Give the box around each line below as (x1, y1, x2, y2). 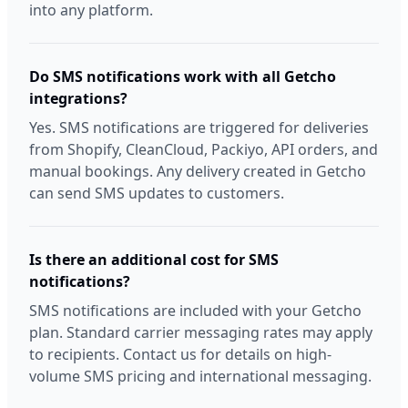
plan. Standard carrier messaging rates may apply (29, 322, 372, 342)
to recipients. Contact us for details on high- (29, 344, 331, 364)
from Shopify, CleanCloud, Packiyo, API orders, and (29, 139, 378, 159)
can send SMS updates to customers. (29, 183, 284, 203)
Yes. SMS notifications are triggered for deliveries (29, 117, 369, 138)
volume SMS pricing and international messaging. (29, 366, 372, 386)
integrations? (29, 88, 127, 108)
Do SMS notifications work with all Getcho (29, 66, 336, 87)
